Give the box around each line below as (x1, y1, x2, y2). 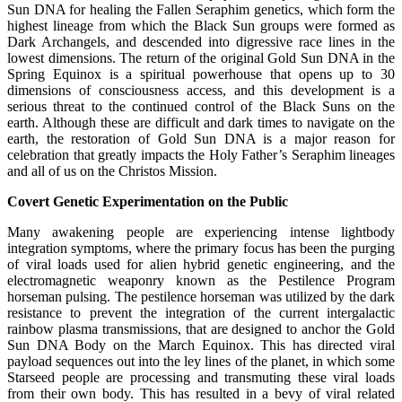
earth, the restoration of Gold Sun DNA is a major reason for (7, 130, 395, 146)
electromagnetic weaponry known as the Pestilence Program (7, 272, 395, 288)
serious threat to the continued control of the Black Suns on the (7, 98, 395, 114)
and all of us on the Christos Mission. (7, 162, 217, 179)
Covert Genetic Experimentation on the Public (7, 193, 288, 209)
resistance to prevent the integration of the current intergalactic (7, 304, 395, 320)
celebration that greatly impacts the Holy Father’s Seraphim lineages (7, 146, 395, 162)
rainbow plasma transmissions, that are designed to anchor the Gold (7, 320, 395, 336)
